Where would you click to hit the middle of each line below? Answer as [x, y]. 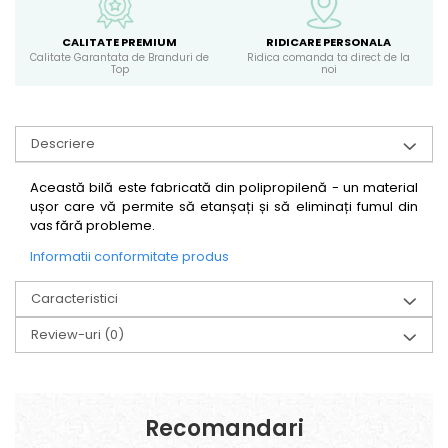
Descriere [63, 143]
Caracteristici [74, 298]
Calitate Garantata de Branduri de [119, 57]
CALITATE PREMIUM [119, 41]
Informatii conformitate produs [129, 256]
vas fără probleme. [94, 225]
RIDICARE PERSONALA [328, 41]
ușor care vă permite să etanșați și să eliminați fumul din [224, 206]
